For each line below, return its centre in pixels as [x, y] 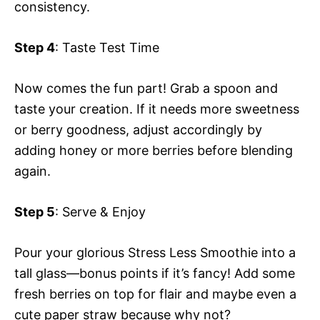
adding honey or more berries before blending [154, 151]
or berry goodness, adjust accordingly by [138, 130]
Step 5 [35, 212]
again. [32, 171]
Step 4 [35, 48]
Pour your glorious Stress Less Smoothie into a [155, 253]
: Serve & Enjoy [100, 212]
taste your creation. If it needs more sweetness [157, 109]
